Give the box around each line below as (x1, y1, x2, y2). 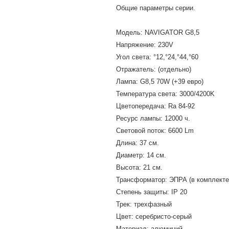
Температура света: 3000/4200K (116, 90, 215, 98)
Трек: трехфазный (116, 200, 172, 208)
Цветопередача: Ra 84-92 (116, 102, 195, 110)
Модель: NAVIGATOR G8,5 (116, 29, 199, 36)
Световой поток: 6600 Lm (116, 127, 194, 134)
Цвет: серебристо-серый (116, 213, 192, 220)
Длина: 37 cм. (116, 139, 159, 147)
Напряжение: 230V (116, 41, 173, 49)
